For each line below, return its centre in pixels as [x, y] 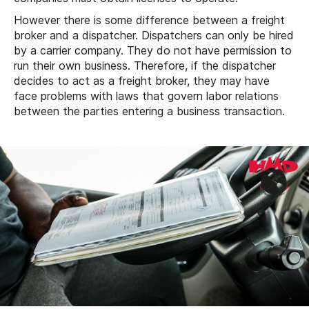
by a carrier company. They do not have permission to [153, 51]
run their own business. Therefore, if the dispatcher [145, 66]
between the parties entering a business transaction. [149, 111]
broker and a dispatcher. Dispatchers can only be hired [154, 36]
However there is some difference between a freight [149, 20]
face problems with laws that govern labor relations [146, 96]
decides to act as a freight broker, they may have [142, 81]
